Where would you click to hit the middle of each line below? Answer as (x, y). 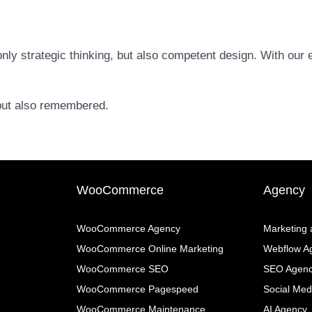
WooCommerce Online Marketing (150, 249)
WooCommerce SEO (122, 269)
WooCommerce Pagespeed (137, 289)
